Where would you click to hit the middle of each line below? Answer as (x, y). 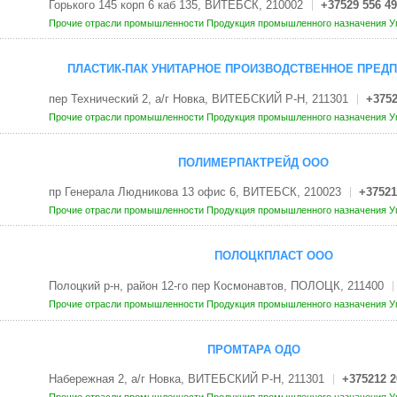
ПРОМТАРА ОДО (253, 349)
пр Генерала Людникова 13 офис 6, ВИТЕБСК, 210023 (195, 192)
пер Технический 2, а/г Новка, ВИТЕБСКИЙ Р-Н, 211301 (198, 98)
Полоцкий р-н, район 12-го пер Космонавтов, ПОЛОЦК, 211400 (216, 285)
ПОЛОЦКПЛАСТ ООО (273, 256)
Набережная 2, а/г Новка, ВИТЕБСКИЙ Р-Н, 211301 (186, 379)
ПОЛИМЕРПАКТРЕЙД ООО (253, 162)
